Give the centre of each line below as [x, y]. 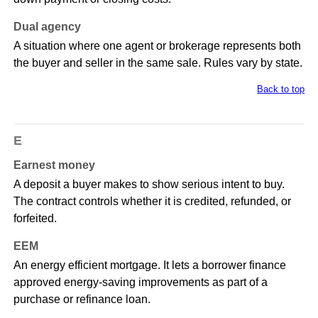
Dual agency [47, 27]
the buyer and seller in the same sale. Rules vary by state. [158, 63]
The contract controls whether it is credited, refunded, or [152, 202]
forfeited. [35, 219]
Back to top [281, 89]
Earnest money [54, 165]
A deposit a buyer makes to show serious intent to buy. [149, 185]
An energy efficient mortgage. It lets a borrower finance [149, 265]
